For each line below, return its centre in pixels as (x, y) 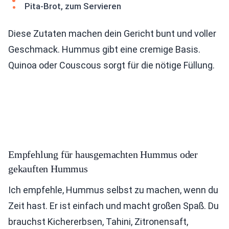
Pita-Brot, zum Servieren (73, 6)
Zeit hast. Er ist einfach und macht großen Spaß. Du (113, 206)
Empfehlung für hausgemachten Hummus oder (103, 154)
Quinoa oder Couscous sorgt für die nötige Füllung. (111, 65)
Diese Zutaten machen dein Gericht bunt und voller (112, 33)
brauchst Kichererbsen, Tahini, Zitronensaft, (98, 222)
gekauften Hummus (48, 169)
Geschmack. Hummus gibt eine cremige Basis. (104, 49)
